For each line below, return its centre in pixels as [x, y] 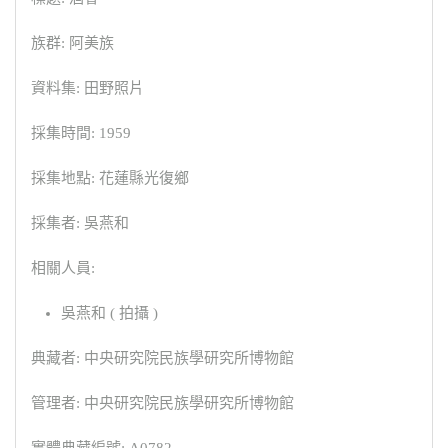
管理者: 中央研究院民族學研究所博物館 [162, 402]
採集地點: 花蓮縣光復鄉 [110, 177]
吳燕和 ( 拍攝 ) [109, 312]
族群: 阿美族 [72, 42]
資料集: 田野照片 [87, 87]
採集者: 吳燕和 [80, 222]
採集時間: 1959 [81, 132]
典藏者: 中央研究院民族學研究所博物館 [162, 357]
